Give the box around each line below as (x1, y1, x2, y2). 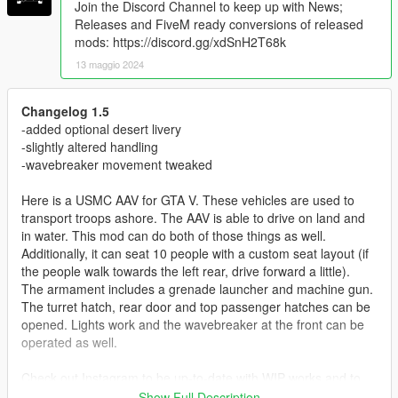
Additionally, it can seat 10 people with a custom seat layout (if (21, 243, 369, 262)
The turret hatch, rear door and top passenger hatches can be (21, 297, 370, 315)
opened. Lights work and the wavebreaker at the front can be (21, 314, 364, 333)
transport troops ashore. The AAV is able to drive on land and (21, 208, 365, 227)
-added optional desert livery (21, 119, 181, 138)
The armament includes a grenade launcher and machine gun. (21, 279, 373, 298)
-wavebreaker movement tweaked (21, 155, 212, 173)
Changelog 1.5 (21, 101, 109, 120)
